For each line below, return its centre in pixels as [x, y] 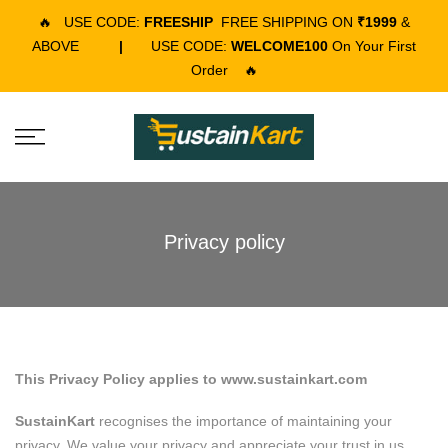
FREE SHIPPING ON [289, 22]
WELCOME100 [279, 46]
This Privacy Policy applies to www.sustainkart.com [191, 379]
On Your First [372, 46]
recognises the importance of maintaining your [243, 421]
